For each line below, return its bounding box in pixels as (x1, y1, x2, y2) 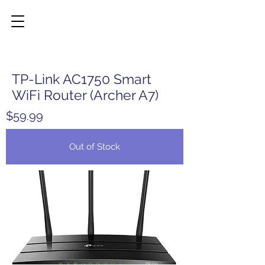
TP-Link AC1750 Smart (12, 71, 151, 87)
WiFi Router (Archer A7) (12, 87, 159, 103)
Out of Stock (69, 141, 120, 152)
